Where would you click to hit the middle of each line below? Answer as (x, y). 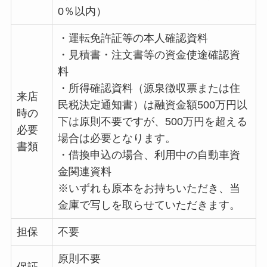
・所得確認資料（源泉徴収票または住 (149, 89)
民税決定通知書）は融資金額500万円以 (152, 105)
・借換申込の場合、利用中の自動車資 (149, 155)
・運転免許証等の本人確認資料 (133, 38)
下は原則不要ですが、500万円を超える (152, 122)
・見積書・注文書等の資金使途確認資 (149, 55)
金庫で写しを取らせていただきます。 (149, 205)
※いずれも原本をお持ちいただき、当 (149, 189)
